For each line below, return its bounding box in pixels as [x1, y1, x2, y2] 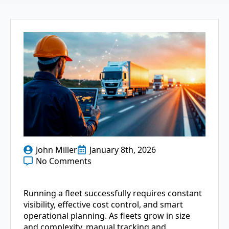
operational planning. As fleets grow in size [24, 210, 190, 221]
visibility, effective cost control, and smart [24, 198, 183, 210]
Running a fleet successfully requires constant [24, 187, 202, 199]
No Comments [36, 155, 91, 167]
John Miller [36, 144, 77, 155]
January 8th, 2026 [89, 144, 156, 155]
